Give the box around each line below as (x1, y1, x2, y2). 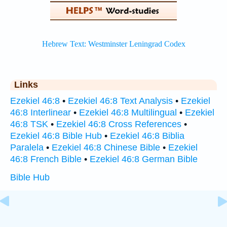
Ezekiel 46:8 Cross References (56, 119, 181, 129)
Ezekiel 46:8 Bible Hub (10, 131, 102, 141)
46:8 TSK (10, 119, 48, 129)
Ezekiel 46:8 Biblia (110, 131, 184, 141)
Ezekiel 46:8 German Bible (90, 154, 198, 164)
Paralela (10, 142, 44, 153)
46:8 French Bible (10, 154, 82, 164)
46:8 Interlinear (10, 107, 71, 118)
